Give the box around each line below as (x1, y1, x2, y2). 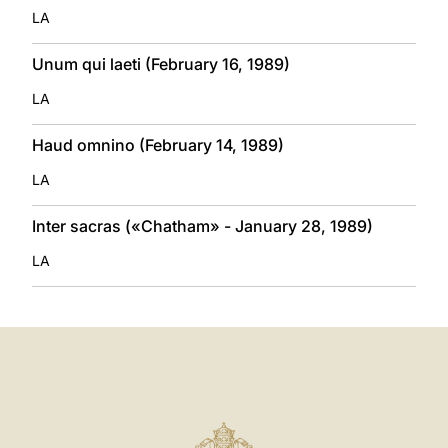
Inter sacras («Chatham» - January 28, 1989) (32, 215, 373, 236)
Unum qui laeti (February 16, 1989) (32, 53, 290, 74)
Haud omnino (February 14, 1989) (32, 134, 284, 155)
